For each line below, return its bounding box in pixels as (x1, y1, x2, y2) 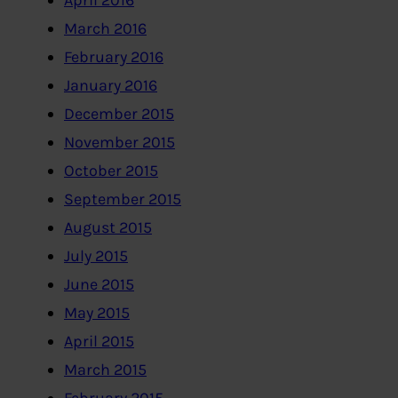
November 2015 (64, 132, 175, 153)
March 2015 (64, 360, 147, 380)
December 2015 (64, 104, 174, 124)
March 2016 (64, 19, 147, 39)
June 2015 (64, 275, 134, 295)
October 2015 (64, 161, 158, 181)
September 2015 (64, 189, 181, 210)
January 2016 (64, 76, 157, 96)
